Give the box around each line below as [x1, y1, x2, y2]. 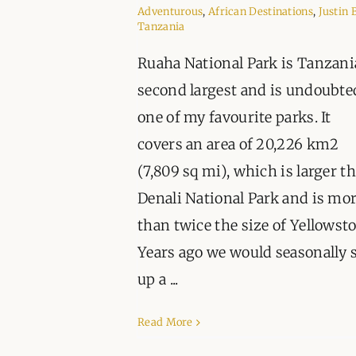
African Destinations [207, 5, 313, 19]
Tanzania [137, 20, 185, 34]
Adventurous [137, 5, 203, 19]
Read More [137, 315, 193, 330]
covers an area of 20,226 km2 [137, 135, 339, 154]
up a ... [137, 270, 179, 289]
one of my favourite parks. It [137, 108, 331, 127]
